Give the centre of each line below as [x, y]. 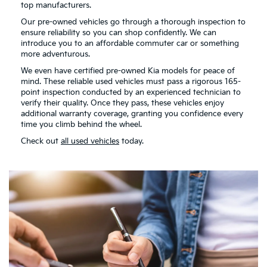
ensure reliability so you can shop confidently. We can [119, 33]
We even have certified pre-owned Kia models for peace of [128, 71]
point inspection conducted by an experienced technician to [131, 93]
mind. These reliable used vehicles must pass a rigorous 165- [131, 82]
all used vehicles [90, 142]
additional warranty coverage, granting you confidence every [132, 114]
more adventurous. [55, 55]
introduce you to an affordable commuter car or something [130, 44]
